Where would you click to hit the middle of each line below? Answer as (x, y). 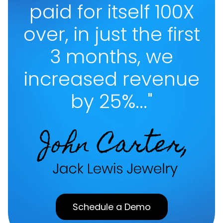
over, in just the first (111, 34)
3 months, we (111, 57)
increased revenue (111, 79)
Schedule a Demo (111, 207)
